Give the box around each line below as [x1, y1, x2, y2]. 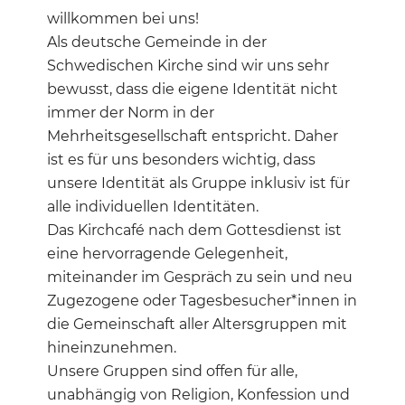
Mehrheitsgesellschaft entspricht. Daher [47, 127, 339, 145]
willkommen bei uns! [47, 9, 200, 27]
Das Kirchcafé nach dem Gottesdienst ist [47, 221, 343, 239]
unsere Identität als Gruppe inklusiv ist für [47, 174, 351, 192]
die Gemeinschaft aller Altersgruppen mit [47, 315, 348, 333]
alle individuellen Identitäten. [47, 197, 259, 215]
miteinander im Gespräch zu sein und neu [47, 268, 353, 286]
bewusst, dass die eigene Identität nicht [47, 80, 339, 98]
